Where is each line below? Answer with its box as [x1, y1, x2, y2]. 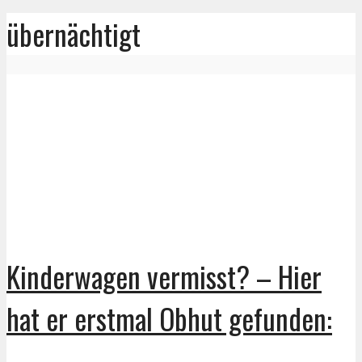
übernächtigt [6, 13, 141, 56]
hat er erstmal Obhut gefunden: [6, 297, 332, 339]
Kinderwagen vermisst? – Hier [6, 255, 322, 297]
